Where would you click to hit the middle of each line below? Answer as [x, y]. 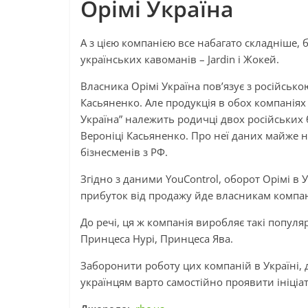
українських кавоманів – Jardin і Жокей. [180, 59]
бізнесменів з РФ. [124, 152]
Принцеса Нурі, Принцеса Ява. [157, 239]
